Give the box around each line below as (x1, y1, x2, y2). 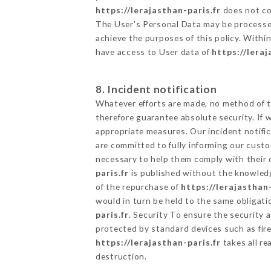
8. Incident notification (95, 82, 217, 96)
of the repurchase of (95, 181, 181, 192)
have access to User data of (95, 46, 212, 57)
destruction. (95, 250, 147, 261)
